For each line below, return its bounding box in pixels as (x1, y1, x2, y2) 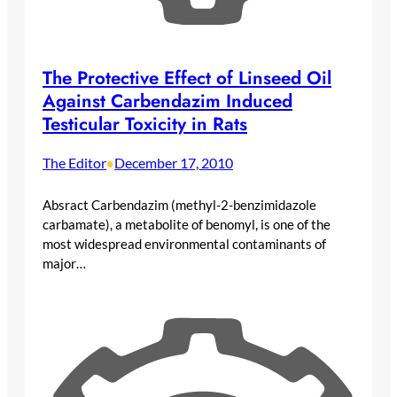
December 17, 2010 (114, 154, 233, 172)
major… (43, 254, 86, 271)
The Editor (43, 154, 106, 172)
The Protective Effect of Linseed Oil (43, 65, 331, 92)
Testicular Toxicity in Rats (43, 111, 247, 138)
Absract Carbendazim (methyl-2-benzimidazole (43, 196, 316, 213)
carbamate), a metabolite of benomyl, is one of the (43, 215, 331, 232)
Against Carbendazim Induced (43, 88, 292, 115)
